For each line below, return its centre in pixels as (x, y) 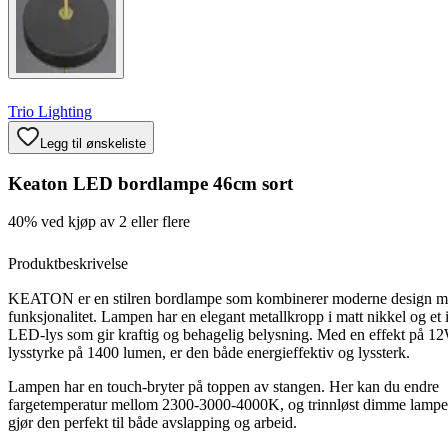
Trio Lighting (50, 111)
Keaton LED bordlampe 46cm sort (150, 183)
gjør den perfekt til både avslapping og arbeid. (152, 423)
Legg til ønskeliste (93, 143)
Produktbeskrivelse (68, 264)
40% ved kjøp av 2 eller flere (99, 222)
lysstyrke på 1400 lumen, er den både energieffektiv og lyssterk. (209, 353)
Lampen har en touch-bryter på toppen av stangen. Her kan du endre (223, 387)
